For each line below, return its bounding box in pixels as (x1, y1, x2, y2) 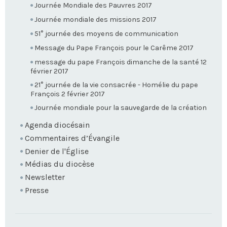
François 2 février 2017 (30, 90, 105, 99)
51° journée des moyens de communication (34, 29, 178, 38)
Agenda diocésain (25, 120, 90, 130)
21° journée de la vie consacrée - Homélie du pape (34, 81, 198, 90)
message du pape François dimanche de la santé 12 (34, 58, 207, 67)
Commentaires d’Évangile (25, 133, 120, 143)
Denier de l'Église (25, 146, 89, 156)
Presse (25, 185, 49, 195)
